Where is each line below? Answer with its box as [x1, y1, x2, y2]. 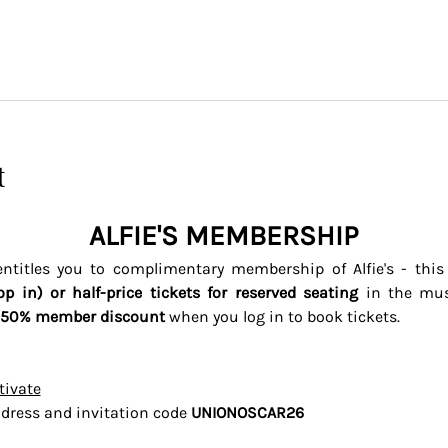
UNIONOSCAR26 [190, 403, 304, 422]
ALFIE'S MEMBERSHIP [89, 219, 359, 252]
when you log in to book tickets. [164, 307, 404, 326]
